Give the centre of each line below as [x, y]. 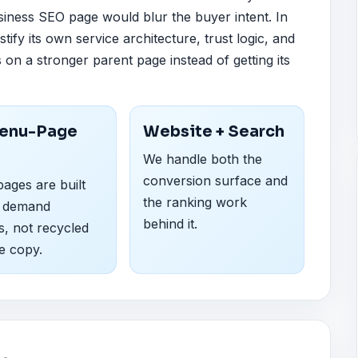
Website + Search [213, 131]
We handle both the [202, 159]
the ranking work [195, 203]
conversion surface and [215, 181]
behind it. [170, 224]
